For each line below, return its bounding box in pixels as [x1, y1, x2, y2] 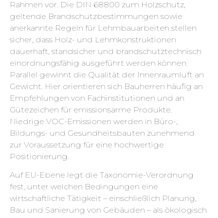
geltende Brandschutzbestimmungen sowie [10, 11, 182, 21]
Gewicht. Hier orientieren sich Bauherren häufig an [10, 81, 203, 91]
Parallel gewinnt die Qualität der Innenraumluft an [10, 70, 204, 79]
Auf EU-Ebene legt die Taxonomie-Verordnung [10, 170, 194, 180]
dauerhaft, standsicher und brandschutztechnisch [10, 46, 201, 56]
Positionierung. [10, 151, 69, 161]
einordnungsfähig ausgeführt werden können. [10, 58, 188, 68]
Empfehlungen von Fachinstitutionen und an [10, 93, 184, 103]
